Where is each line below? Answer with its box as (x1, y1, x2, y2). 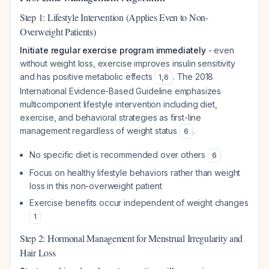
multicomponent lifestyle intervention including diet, (20, 99, 217, 109)
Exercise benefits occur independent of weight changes (29, 198, 249, 208)
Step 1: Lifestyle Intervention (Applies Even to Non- (20, 11, 208, 23)
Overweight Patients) (20, 25, 96, 38)
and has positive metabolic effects (20, 71, 155, 82)
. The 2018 (172, 71, 214, 82)
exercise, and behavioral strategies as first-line (20, 112, 202, 122)
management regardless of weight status (20, 125, 180, 136)
